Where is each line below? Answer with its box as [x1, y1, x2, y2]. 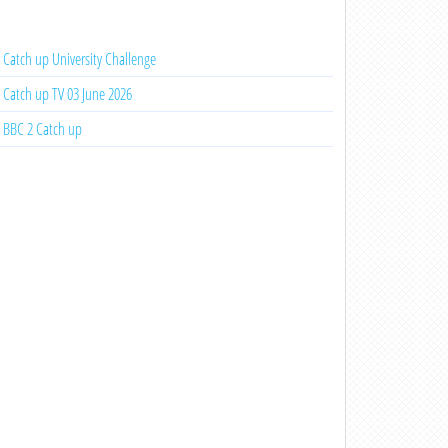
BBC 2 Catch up [2, 118, 82, 140]
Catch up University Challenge [2, 48, 156, 70]
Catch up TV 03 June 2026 [2, 83, 132, 105]
